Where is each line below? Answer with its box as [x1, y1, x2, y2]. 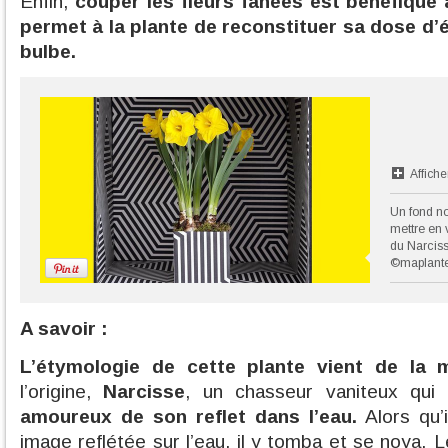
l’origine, [20, 381, 104, 402]
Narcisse [103, 381, 186, 402]
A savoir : [20, 318, 108, 339]
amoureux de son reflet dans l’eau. [20, 406, 357, 427]
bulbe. [20, 41, 76, 62]
